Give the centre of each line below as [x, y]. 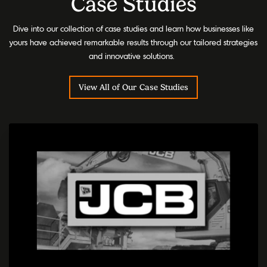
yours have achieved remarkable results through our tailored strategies [133, 42]
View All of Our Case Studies [133, 87]
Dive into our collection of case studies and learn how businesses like [133, 28]
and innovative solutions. [131, 56]
